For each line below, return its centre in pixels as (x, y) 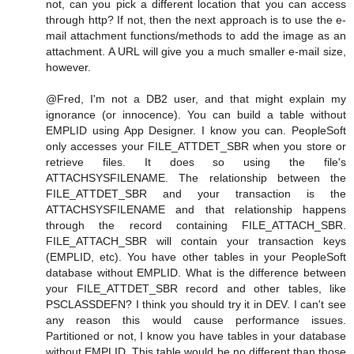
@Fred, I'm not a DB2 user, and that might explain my (196, 98)
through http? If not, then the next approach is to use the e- (196, 19)
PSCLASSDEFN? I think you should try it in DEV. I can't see (196, 304)
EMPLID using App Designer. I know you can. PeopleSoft (196, 130)
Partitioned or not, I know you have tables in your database (196, 335)
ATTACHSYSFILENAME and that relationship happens (196, 209)
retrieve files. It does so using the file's (196, 162)
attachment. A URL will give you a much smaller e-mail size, (196, 51)
